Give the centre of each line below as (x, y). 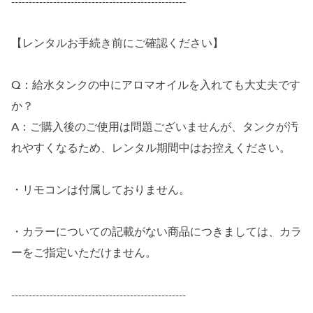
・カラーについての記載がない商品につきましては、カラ (156, 232)
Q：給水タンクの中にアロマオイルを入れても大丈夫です (156, 85)
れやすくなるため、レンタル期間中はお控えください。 (151, 148)
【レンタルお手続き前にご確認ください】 (117, 43)
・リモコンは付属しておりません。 (101, 190)
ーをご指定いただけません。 (84, 253)
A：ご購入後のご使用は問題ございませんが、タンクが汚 (155, 127)
